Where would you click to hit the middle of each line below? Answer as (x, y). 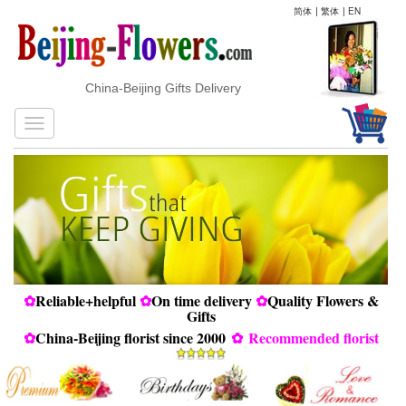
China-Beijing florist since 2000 (130, 337)
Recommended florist (313, 337)
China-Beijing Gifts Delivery (145, 88)
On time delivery (201, 300)
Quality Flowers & (323, 300)
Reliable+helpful (85, 300)
